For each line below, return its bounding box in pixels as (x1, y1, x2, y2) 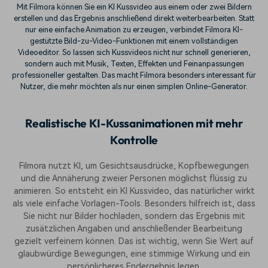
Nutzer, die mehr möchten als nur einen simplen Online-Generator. (20, 81, 248, 91)
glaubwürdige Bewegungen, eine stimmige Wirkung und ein (18, 249, 250, 259)
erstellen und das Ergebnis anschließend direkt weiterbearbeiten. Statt (14, 13, 254, 23)
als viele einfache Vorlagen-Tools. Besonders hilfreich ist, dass (13, 199, 255, 209)
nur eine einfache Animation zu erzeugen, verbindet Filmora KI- (25, 25, 243, 34)
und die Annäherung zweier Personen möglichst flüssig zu (21, 173, 247, 184)
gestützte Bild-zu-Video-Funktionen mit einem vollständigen (30, 36, 238, 45)
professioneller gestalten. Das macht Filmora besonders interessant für (12, 70, 256, 80)
